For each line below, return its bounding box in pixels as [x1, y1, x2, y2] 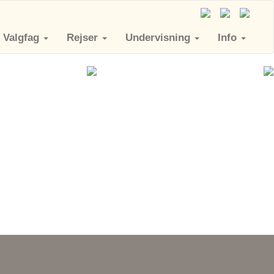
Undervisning [125, 32, 193, 44]
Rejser [67, 32, 101, 44]
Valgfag [3, 32, 42, 44]
